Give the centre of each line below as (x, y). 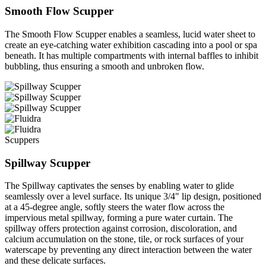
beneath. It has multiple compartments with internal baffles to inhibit (132, 55)
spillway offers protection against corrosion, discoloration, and (121, 229)
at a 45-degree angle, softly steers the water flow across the (115, 207)
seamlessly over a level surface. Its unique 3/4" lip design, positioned (133, 197)
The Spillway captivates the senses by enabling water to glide (119, 186)
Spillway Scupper (47, 163)
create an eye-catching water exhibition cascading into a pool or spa (131, 45)
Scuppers (22, 140)
